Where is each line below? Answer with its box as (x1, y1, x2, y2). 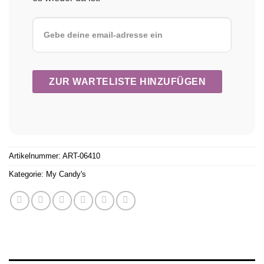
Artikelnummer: (9, 151, 62, 161)
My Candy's (46, 170, 86, 179)
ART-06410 (62, 151, 100, 161)
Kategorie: (9, 170, 46, 179)
